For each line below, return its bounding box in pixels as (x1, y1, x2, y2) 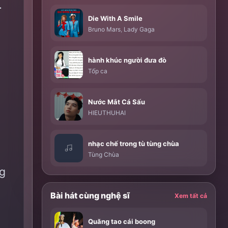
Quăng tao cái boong (88, 217, 156, 225)
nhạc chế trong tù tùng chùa (88, 139, 180, 148)
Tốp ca (88, 67, 108, 75)
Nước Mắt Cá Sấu (88, 98, 146, 106)
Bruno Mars (88, 25, 121, 33)
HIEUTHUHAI (88, 109, 126, 117)
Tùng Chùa (88, 151, 120, 158)
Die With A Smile (88, 14, 143, 22)
